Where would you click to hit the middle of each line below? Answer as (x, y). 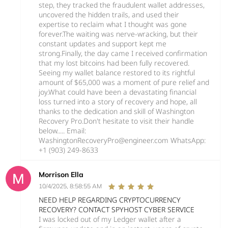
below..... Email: (62, 130)
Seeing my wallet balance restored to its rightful (117, 72)
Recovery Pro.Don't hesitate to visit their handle (116, 121)
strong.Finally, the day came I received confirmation (123, 53)
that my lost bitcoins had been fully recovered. (114, 63)
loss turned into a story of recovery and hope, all (118, 101)
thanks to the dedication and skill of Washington (117, 111)
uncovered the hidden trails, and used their (109, 14)
